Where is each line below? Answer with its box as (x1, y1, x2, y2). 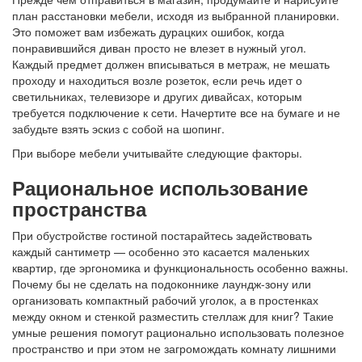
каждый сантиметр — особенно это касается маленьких (12, 242, 309, 259)
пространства (12, 194, 146, 222)
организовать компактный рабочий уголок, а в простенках (12, 291, 318, 308)
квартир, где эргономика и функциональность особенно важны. (12, 259, 348, 276)
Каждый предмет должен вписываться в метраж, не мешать (12, 55, 330, 72)
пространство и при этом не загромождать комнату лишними (12, 339, 336, 356)
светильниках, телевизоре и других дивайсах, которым (12, 87, 302, 104)
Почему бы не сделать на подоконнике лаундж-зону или (12, 275, 311, 292)
